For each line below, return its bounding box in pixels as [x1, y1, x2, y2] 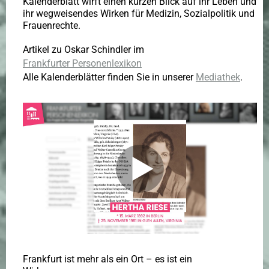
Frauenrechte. [23, 20, 80, 31]
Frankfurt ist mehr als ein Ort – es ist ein [23, 253, 192, 265]
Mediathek [196, 71, 240, 83]
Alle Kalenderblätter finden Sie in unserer [23, 71, 196, 83]
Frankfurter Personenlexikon [23, 58, 142, 69]
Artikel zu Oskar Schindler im [23, 44, 144, 55]
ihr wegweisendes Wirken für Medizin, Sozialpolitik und [23, 8, 255, 19]
